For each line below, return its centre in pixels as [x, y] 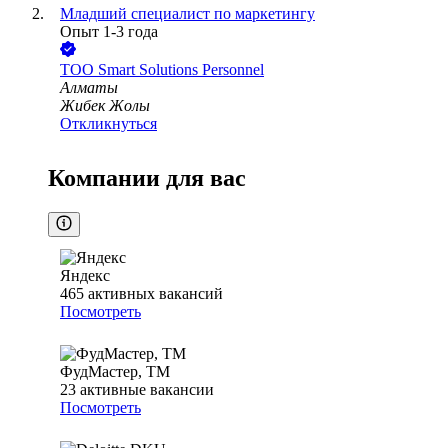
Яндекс [85, 276]
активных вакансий [155, 294]
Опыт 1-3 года [109, 32]
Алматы [89, 88]
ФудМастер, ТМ [115, 372]
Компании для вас [147, 178]
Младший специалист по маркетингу [187, 14]
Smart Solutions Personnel [181, 70]
